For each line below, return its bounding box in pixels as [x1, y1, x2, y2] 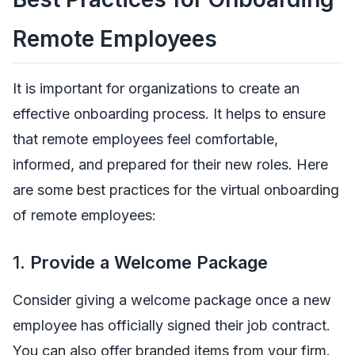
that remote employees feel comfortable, [13, 130, 278, 147]
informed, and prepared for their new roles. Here [13, 155, 328, 173]
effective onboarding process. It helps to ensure [13, 105, 326, 122]
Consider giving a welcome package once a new [13, 291, 331, 308]
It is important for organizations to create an [13, 79, 300, 97]
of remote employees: [13, 206, 156, 223]
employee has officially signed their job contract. [13, 316, 330, 334]
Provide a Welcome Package [30, 251, 268, 273]
